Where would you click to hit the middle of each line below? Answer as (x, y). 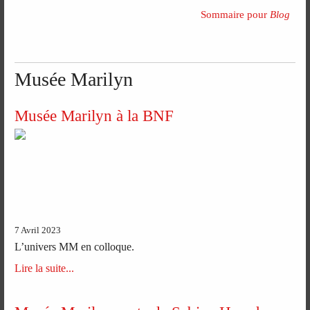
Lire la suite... (45, 268)
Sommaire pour (235, 15)
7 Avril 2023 (38, 231)
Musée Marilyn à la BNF (94, 115)
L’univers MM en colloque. (75, 247)
